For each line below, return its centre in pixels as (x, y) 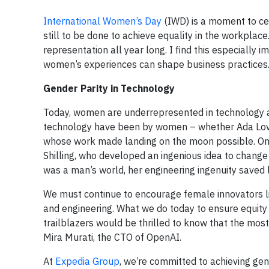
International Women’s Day (102, 21)
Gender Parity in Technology (109, 88)
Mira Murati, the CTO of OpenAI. (112, 237)
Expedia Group (87, 261)
